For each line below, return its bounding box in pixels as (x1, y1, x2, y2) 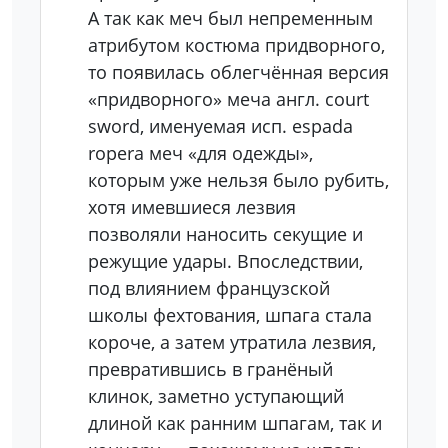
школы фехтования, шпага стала (88, 303, 372, 327)
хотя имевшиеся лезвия (88, 195, 296, 219)
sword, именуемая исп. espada (88, 114, 353, 138)
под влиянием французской (88, 276, 330, 300)
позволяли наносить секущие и (88, 222, 363, 246)
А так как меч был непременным (88, 6, 373, 30)
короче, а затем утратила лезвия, (88, 330, 376, 354)
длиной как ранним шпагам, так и (88, 411, 382, 435)
